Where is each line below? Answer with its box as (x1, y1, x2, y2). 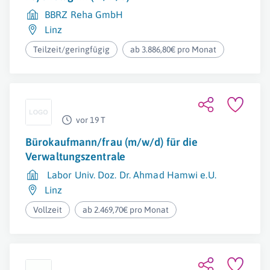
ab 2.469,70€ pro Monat (83, 205, 169, 215)
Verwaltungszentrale (25, 150, 125, 163)
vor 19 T (76, 115, 105, 125)
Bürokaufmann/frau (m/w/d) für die (25, 136, 198, 148)
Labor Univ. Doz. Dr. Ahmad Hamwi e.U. (47, 169, 216, 180)
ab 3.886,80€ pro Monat (130, 45, 217, 54)
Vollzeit (33, 205, 62, 215)
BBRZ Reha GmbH (45, 9, 124, 20)
